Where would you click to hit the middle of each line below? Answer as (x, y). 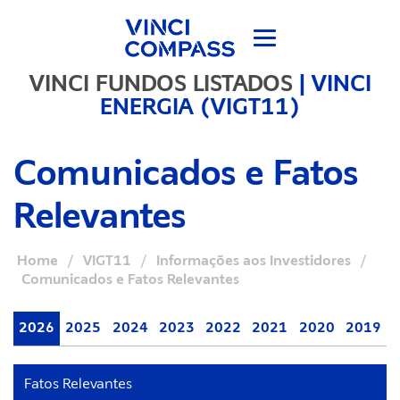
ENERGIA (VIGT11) (200, 106)
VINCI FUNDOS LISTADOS (161, 83)
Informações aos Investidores (254, 260)
